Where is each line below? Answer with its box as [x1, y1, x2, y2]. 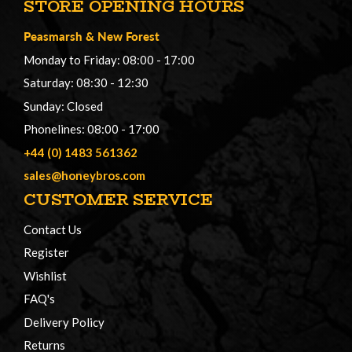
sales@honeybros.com [24, 168, 145, 183]
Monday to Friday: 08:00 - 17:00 [24, 52, 195, 67]
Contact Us [24, 222, 82, 236]
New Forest [97, 27, 159, 45]
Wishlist [24, 268, 67, 283]
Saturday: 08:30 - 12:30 [24, 75, 148, 90]
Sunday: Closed [24, 98, 103, 113]
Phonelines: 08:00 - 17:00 [24, 122, 159, 137]
